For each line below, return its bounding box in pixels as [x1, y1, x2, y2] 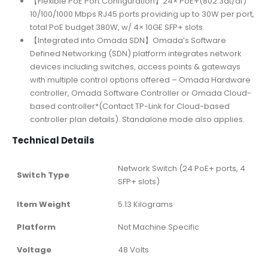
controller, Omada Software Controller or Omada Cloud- [29, 87, 251, 99]
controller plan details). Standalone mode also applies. [29, 113, 245, 125]
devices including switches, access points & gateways [29, 60, 240, 72]
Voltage [17, 243, 51, 255]
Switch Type [17, 169, 69, 181]
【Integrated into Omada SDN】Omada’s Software [29, 34, 226, 46]
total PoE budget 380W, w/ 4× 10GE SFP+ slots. [29, 21, 205, 33]
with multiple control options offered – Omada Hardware [29, 74, 251, 86]
